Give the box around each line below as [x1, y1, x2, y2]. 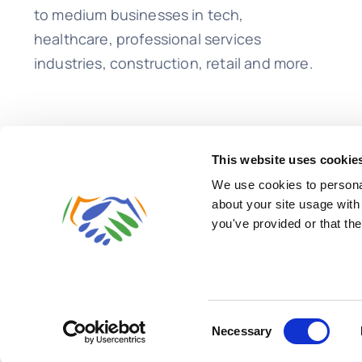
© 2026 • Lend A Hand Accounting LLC [33, 272, 238, 288]
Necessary [212, 324, 272, 338]
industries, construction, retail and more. [33, 53, 314, 74]
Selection [211, 333, 261, 347]
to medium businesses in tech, [33, 5, 244, 25]
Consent [211, 314, 256, 328]
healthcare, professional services [33, 29, 262, 49]
